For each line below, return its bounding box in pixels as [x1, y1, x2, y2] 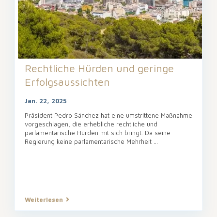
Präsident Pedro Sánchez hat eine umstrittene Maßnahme [25, 111, 192, 119]
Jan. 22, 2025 [25, 96, 66, 105]
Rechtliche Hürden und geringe [25, 62, 174, 75]
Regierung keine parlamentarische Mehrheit [25, 137, 154, 145]
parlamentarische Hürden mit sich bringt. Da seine [25, 128, 170, 137]
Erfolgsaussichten [25, 75, 110, 88]
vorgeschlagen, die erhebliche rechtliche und [25, 120, 157, 128]
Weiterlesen [25, 195, 63, 203]
